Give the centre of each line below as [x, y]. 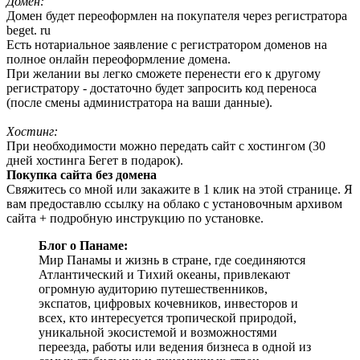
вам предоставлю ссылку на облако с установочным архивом [174, 203]
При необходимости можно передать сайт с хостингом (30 [166, 145]
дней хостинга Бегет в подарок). [95, 160]
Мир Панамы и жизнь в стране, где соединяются [172, 260]
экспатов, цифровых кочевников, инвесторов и [168, 303]
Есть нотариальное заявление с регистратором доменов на [167, 44]
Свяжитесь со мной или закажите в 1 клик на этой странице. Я [180, 189]
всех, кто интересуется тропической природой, [168, 317]
